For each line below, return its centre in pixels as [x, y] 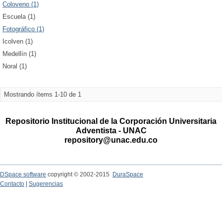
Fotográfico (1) [23, 29]
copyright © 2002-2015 [79, 174]
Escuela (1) [19, 17]
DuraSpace [128, 174]
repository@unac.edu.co [111, 140]
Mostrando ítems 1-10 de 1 [43, 94]
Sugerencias [46, 184]
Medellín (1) [19, 54]
